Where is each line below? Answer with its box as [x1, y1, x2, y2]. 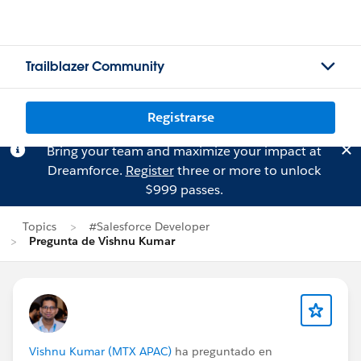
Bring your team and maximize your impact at [46, 143, 322, 160]
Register [125, 162, 174, 179]
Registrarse [147, 109, 214, 126]
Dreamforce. [47, 162, 126, 179]
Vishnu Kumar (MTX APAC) [29, 344, 172, 359]
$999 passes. [144, 181, 223, 198]
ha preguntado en [172, 344, 272, 359]
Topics [23, 219, 56, 234]
